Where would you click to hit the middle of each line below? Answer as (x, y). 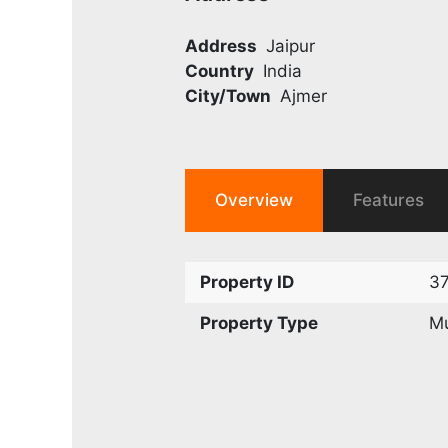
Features (389, 199)
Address (221, 45)
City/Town (228, 95)
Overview (254, 199)
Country (220, 70)
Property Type (259, 322)
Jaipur (290, 45)
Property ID (247, 281)
